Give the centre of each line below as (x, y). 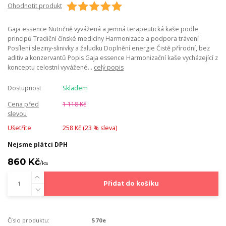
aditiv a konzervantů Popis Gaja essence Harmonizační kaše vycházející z (113, 58)
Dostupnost (24, 88)
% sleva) (104, 128)
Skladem (75, 88)
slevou (17, 114)
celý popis (109, 67)
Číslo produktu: (29, 220)
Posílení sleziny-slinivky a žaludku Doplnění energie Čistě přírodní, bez (109, 48)
